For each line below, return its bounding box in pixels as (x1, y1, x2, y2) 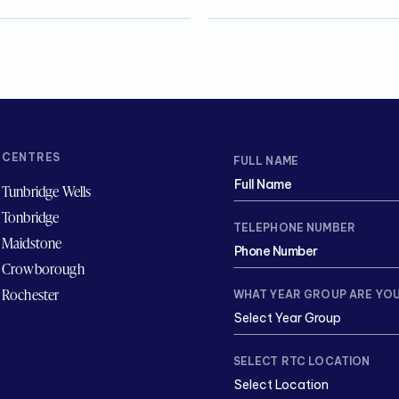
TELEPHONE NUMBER (232, 221, 356, 235)
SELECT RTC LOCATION (232, 354, 370, 369)
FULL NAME (232, 154, 299, 168)
